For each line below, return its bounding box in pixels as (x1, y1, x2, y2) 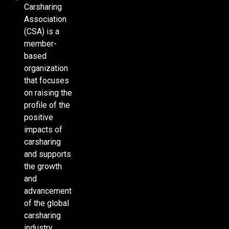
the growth (24, 161, 62, 171)
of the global (24, 198, 69, 208)
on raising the (24, 87, 72, 98)
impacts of (24, 124, 62, 134)
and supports (24, 149, 71, 159)
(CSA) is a (24, 26, 59, 36)
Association (24, 14, 66, 24)
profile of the (24, 100, 70, 110)
